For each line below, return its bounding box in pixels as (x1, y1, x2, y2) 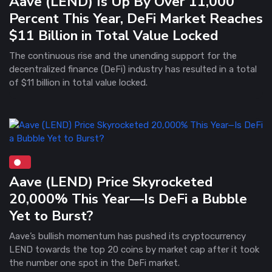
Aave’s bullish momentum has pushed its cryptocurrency (9, 230, 246, 242)
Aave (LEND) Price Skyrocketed (9, 172, 212, 191)
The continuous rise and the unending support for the (9, 50, 237, 61)
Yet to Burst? (9, 206, 93, 225)
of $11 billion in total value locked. (9, 76, 148, 88)
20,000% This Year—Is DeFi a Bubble (9, 189, 247, 208)
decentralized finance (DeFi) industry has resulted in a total (9, 63, 257, 75)
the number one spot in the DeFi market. (9, 257, 180, 268)
